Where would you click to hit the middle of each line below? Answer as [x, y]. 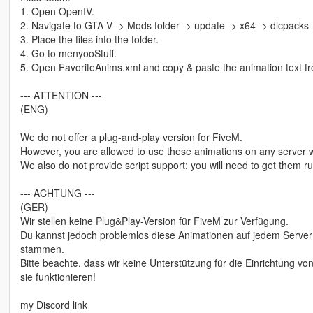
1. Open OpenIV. [57, 12]
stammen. [42, 249]
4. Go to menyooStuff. [68, 53]
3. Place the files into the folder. [89, 39]
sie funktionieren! [58, 277]
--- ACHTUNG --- [57, 193]
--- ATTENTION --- [61, 95]
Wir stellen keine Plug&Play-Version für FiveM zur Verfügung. [154, 221]
